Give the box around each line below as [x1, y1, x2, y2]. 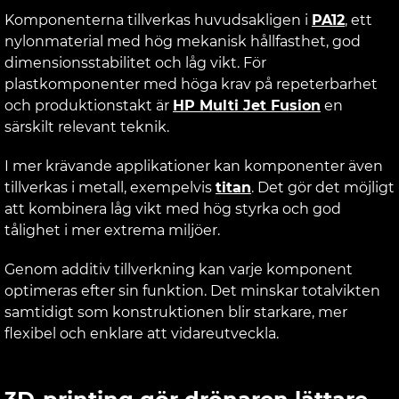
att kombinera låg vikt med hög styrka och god [4, 199, 341, 217]
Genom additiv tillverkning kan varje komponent [4, 260, 353, 278]
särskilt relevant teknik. [4, 118, 169, 135]
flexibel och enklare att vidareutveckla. [4, 324, 279, 342]
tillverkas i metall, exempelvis [4, 178, 216, 196]
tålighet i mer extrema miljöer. [4, 221, 220, 239]
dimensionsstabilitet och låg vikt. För [4, 53, 266, 71]
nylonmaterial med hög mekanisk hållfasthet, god [4, 32, 361, 50]
